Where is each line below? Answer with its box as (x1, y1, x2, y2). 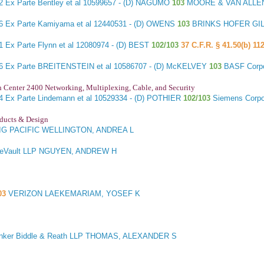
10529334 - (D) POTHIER (92, 94, 184, 103)
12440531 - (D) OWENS (91, 19, 178, 29)
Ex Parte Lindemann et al (5, 94, 93, 103)
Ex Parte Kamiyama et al (5, 19, 92, 29)
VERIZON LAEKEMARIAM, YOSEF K (8, 189, 140, 199)
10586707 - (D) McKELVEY (111, 62, 210, 71)
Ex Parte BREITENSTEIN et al (5, 62, 112, 71)
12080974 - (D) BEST (74, 41, 152, 50)
